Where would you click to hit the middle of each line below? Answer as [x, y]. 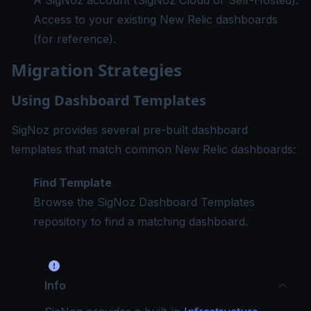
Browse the [65, 202]
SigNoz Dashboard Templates [176, 202]
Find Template [73, 183]
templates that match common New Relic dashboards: [153, 149]
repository [60, 221]
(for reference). [75, 39]
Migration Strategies [96, 70]
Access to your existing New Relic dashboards [155, 19]
